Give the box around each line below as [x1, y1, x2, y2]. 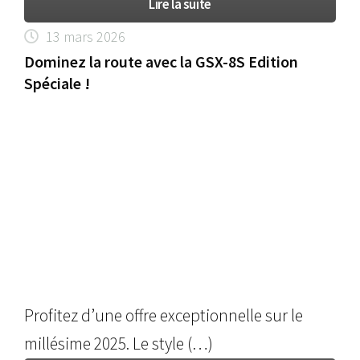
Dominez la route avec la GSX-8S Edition [24, 51, 299, 72]
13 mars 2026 [46, 27, 126, 46]
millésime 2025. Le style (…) [24, 333, 214, 355]
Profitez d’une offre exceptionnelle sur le [24, 305, 304, 327]
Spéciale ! [24, 72, 91, 93]
